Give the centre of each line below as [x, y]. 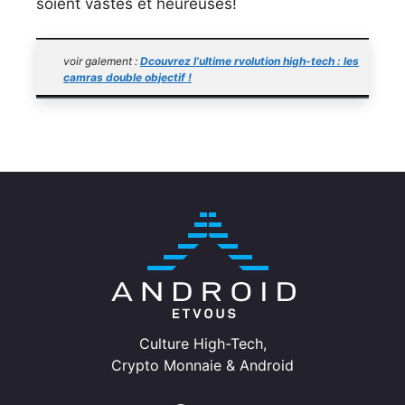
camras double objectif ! [127, 78]
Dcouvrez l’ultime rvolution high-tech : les [250, 61]
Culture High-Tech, [202, 343]
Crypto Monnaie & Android [202, 365]
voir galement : [102, 61]
